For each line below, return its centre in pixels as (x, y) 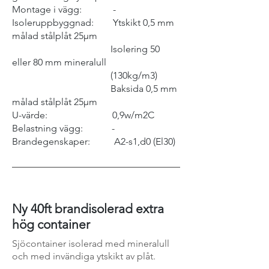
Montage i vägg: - (64, 9)
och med (32, 256)
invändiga (75, 256)
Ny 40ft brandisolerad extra (88, 209)
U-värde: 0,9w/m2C (83, 115)
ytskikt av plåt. (128, 256)
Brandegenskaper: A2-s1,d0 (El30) (94, 141)
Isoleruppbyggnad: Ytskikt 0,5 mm (93, 23)
